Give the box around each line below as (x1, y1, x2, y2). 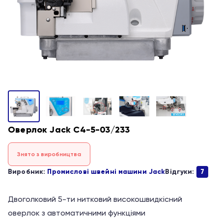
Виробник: (8, 167, 48, 176)
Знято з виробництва (17, 150, 81, 158)
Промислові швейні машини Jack (47, 167, 165, 176)
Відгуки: (165, 167, 196, 176)
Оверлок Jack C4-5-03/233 (8, 124, 130, 135)
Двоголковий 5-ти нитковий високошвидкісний (8, 194, 182, 204)
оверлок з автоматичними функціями (8, 208, 145, 218)
